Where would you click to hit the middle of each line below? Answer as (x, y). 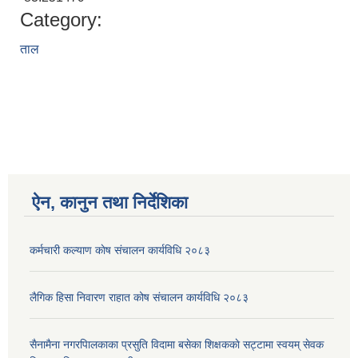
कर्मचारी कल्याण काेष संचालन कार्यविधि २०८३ (120, 251)
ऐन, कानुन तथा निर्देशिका (110, 203)
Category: (61, 20)
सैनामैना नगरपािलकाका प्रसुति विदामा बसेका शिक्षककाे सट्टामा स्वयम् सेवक (177, 345)
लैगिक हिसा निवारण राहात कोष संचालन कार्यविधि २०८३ (139, 298)
